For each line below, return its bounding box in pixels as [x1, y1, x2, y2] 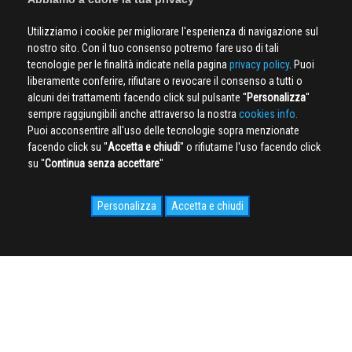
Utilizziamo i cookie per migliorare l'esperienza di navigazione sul [27, 25, 318, 38]
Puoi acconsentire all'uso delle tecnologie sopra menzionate [27, 124, 299, 137]
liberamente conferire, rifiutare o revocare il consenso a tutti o [27, 75, 302, 87]
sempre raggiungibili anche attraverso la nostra [27, 108, 239, 120]
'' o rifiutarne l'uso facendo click [180, 141, 321, 153]
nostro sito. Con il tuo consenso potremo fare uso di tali [27, 42, 279, 54]
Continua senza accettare [45, 157, 159, 170]
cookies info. [239, 108, 298, 120]
